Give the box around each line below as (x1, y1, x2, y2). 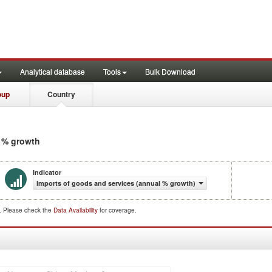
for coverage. (100, 206, 137, 214)
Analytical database (20, 66, 85, 76)
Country (47, 89, 75, 100)
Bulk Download (145, 66, 195, 76)
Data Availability (53, 206, 100, 214)
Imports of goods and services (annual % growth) (36, 178, 195, 188)
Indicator (33, 168, 61, 177)
